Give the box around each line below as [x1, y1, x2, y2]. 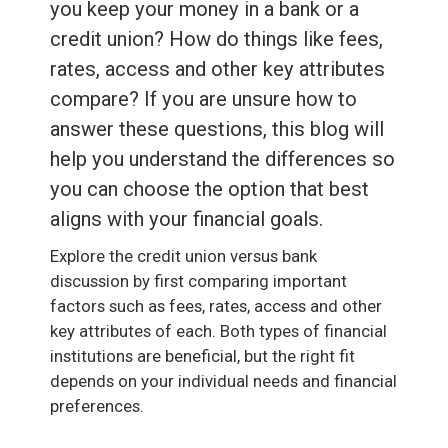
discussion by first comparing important [50, 270, 347, 291]
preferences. [50, 395, 144, 416]
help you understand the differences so [50, 146, 395, 171]
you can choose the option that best [50, 176, 369, 201]
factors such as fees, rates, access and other [50, 295, 382, 316]
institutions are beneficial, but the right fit [50, 345, 355, 366]
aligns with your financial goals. [50, 206, 323, 231]
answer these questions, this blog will [50, 116, 384, 141]
